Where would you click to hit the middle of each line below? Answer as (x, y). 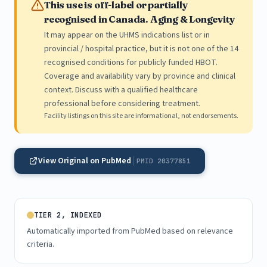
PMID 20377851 (164, 161)
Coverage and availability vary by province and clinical (140, 76)
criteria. (41, 244)
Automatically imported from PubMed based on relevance (130, 231)
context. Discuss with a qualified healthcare (121, 90)
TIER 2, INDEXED (68, 215)
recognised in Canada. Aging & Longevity (139, 19)
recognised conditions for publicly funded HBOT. (131, 63)
